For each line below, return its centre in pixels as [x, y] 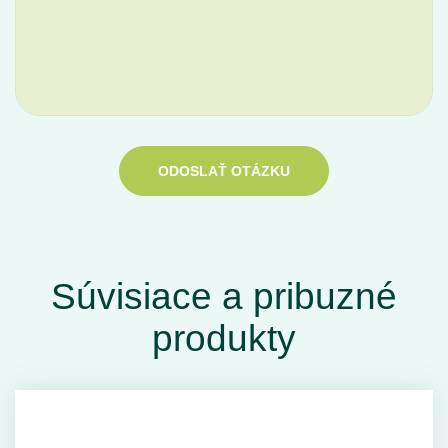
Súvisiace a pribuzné [224, 296]
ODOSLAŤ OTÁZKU [224, 171]
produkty [224, 338]
